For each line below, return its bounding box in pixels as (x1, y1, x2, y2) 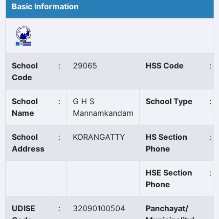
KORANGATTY (73, 132, 125, 142)
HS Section (146, 132, 187, 142)
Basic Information (12, 1, 79, 11)
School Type (146, 96, 193, 106)
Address (12, 144, 44, 153)
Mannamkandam (73, 108, 133, 118)
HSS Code (146, 61, 184, 70)
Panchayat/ (146, 203, 188, 213)
